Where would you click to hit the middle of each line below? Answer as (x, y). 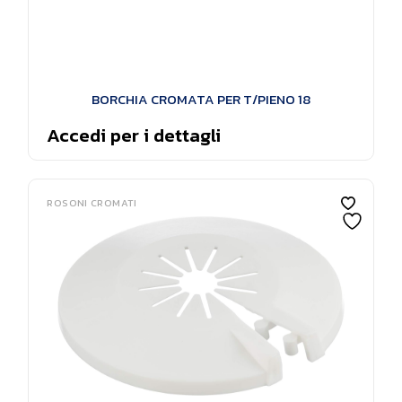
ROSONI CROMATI (92, 203)
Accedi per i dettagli (134, 135)
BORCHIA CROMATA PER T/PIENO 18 (201, 99)
